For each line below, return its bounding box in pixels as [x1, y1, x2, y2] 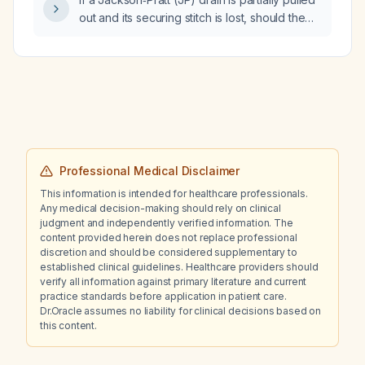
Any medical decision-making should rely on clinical [40, 202, 281, 214]
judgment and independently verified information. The [40, 217, 293, 229]
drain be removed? [79, 29, 180, 42]
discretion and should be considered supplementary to [40, 246, 297, 258]
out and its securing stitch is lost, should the [79, 11, 306, 24]
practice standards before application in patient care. [40, 290, 287, 302]
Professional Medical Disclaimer [59, 164, 240, 178]
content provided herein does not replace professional [40, 231, 297, 244]
